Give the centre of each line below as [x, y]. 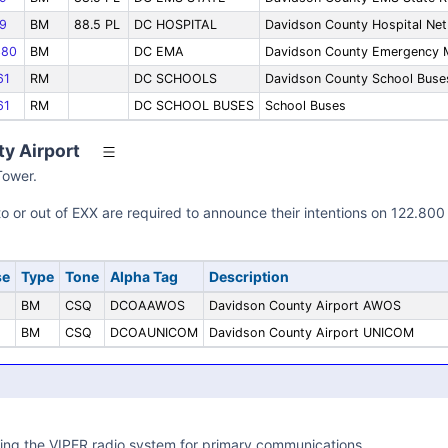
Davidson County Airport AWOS [304, 305]
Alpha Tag [143, 276]
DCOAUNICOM [153, 332]
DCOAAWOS [147, 305]
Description [248, 276]
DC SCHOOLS [175, 78]
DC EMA [158, 51]
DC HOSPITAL [175, 24]
